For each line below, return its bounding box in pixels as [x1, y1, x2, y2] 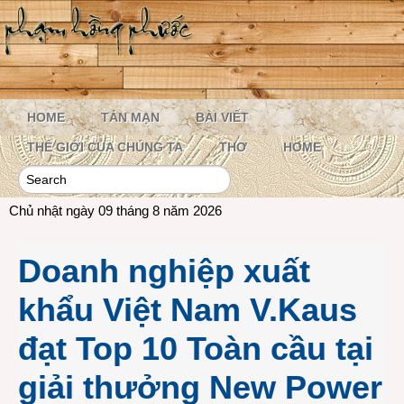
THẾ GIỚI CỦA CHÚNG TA [27, 140, 183, 154]
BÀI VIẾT [196, 110, 249, 124]
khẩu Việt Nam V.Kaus [18, 291, 357, 328]
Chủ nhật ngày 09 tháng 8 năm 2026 [9, 203, 222, 218]
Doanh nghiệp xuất [18, 252, 310, 289]
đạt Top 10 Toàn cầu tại [18, 330, 373, 367]
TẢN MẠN [101, 110, 160, 124]
